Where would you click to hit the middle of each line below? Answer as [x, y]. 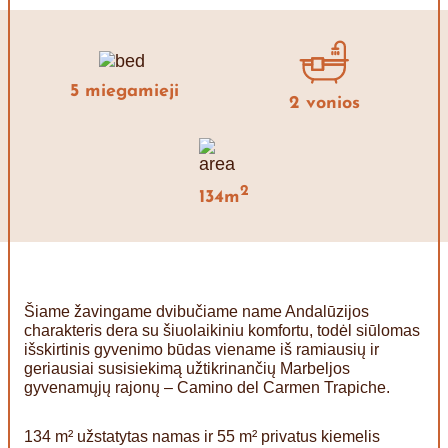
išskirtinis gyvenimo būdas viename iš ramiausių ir [201, 349]
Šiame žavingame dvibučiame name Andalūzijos [196, 311]
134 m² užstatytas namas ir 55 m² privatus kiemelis [202, 436]
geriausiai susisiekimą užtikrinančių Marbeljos [187, 368]
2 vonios [324, 103]
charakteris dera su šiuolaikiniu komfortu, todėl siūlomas [222, 330]
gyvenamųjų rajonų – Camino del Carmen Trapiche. [207, 387]
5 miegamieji [124, 92]
